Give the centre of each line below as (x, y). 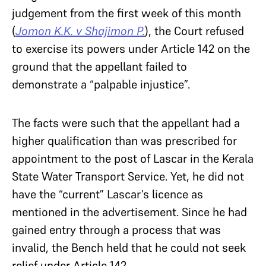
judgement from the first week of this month (126, 13)
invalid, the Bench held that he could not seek (129, 247)
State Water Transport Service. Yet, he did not (128, 176)
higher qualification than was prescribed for (124, 140)
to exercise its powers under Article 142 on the (131, 48)
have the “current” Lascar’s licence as (107, 194)
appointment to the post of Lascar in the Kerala (133, 158)
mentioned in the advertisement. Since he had (129, 212)
